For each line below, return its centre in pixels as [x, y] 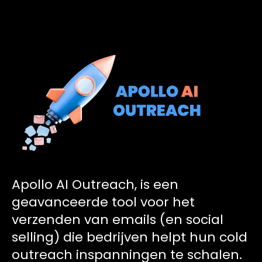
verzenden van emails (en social [118, 219]
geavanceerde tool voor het [103, 202]
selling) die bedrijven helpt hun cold [130, 237]
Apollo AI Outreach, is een [95, 184]
